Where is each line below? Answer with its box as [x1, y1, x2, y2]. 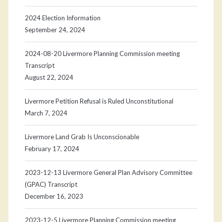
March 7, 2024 [24, 109, 67, 117]
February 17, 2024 [24, 145, 79, 153]
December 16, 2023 [24, 192, 83, 201]
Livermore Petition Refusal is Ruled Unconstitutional [24, 97, 173, 106]
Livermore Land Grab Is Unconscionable [24, 133, 139, 141]
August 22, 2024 [24, 73, 73, 82]
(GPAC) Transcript [24, 180, 77, 189]
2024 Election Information [24, 14, 101, 22]
